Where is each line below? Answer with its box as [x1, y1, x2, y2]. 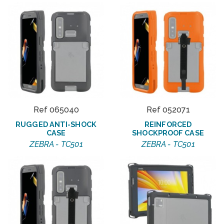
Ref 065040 [33, 104, 79, 114]
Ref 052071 [146, 104, 190, 114]
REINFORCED [144, 119, 191, 128]
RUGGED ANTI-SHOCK [15, 119, 96, 128]
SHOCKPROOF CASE [132, 128, 204, 137]
